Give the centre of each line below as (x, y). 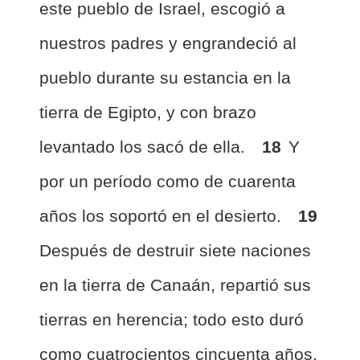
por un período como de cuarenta (168, 181)
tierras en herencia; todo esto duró (172, 319)
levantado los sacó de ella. (145, 147)
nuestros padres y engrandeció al (168, 43)
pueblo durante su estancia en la (165, 78)
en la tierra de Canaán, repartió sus (175, 285)
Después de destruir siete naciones (175, 250)
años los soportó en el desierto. (163, 216)
